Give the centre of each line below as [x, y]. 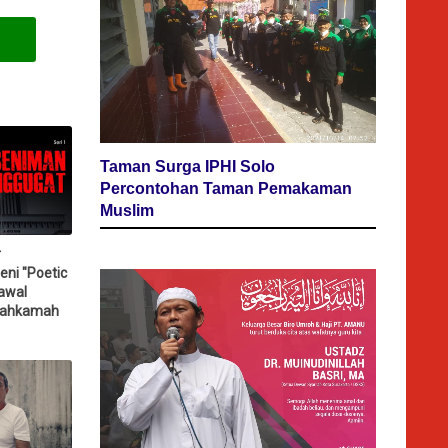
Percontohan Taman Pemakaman [226, 188]
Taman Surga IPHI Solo [187, 166]
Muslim [127, 210]
